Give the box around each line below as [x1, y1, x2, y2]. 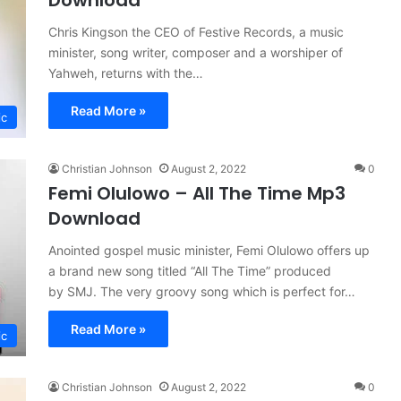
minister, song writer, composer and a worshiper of [48, 45, 343, 60]
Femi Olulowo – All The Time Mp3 [48, 181, 346, 206]
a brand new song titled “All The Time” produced [48, 263, 331, 278]
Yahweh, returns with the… [48, 65, 203, 81]
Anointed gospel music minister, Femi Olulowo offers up [48, 243, 370, 258]
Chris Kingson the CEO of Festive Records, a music [48, 24, 344, 39]
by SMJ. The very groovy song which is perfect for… [48, 284, 355, 299]
